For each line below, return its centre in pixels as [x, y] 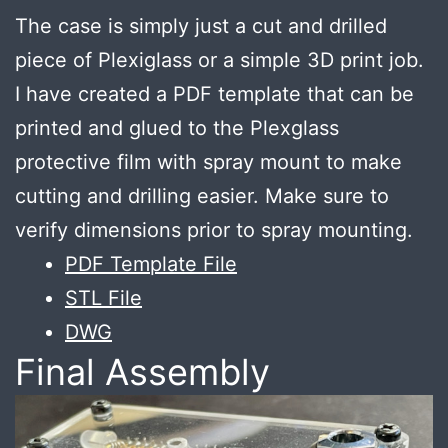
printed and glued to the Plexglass [177, 128]
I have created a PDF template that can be [214, 94]
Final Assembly [142, 372]
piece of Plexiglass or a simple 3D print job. [219, 60]
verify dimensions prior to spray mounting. [214, 230]
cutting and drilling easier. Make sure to [202, 196]
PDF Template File [151, 264]
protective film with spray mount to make [208, 162]
